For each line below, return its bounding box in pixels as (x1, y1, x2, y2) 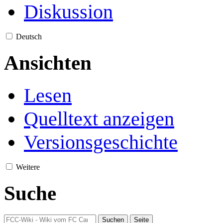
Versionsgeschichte (24, 131, 178, 154)
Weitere (16, 163, 40, 172)
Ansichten (4, 51, 92, 74)
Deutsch (16, 32, 42, 41)
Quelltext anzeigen (24, 108, 174, 130)
